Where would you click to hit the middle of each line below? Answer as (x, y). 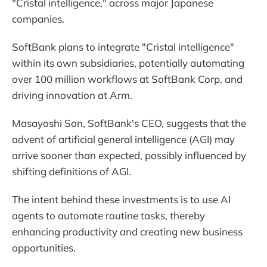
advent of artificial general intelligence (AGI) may (123, 139)
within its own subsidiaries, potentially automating (128, 63)
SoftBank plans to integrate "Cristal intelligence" (123, 46)
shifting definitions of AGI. (72, 171)
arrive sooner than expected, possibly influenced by (129, 155)
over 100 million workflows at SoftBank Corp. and (127, 79)
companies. (38, 18)
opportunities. (44, 247)
